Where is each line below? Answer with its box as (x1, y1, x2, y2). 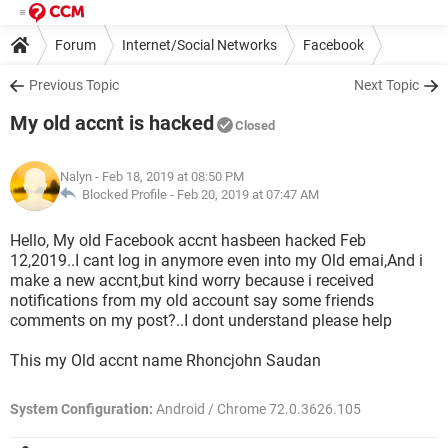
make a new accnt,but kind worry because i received (10, 271, 374, 290)
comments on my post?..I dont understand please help (10, 311, 392, 330)
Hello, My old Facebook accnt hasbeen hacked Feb (10, 231, 366, 250)
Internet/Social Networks (122, 36, 277, 53)
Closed (235, 118, 275, 133)
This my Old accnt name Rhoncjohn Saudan (10, 351, 321, 370)
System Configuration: (10, 401, 153, 417)
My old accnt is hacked (10, 111, 214, 135)
